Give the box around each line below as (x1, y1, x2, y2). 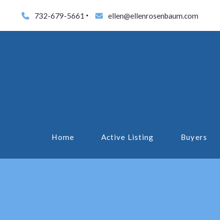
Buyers (181, 133, 207, 142)
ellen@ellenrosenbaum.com (108, 11, 198, 20)
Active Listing (101, 133, 154, 142)
